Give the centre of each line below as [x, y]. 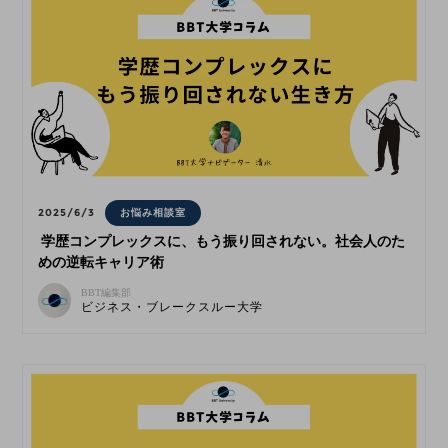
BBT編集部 [106, 293]
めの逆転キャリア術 [101, 263]
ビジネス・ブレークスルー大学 [172, 307]
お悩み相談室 [153, 213]
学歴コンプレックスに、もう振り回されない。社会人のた [223, 242]
